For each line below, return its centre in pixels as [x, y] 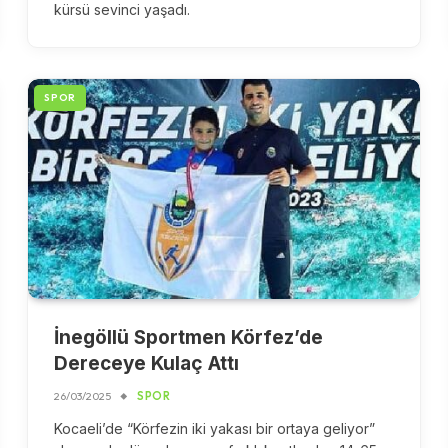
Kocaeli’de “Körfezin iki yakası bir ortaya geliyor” [215, 429]
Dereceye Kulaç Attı [147, 364]
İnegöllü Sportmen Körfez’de [189, 338]
